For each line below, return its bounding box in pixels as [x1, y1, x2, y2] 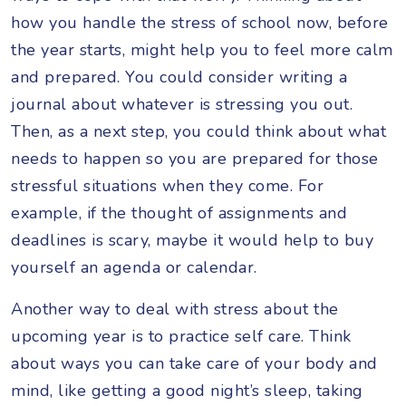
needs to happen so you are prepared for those [11, 147, 379, 169]
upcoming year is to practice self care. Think [11, 324, 352, 347]
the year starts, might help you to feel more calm [11, 38, 393, 61]
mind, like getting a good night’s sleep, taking [11, 379, 363, 401]
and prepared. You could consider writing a [11, 65, 347, 88]
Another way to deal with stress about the [11, 297, 339, 320]
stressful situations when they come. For [11, 174, 324, 197]
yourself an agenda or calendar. [11, 256, 257, 278]
